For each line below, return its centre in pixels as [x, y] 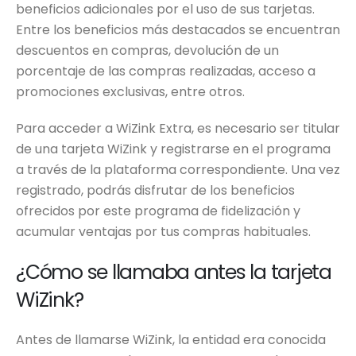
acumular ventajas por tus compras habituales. [163, 232]
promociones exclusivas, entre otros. [130, 92]
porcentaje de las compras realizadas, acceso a [166, 72]
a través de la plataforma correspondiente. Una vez [178, 170]
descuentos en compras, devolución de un [147, 51]
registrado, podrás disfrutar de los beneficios [155, 191]
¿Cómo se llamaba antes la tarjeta [174, 273]
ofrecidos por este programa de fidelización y [158, 211]
